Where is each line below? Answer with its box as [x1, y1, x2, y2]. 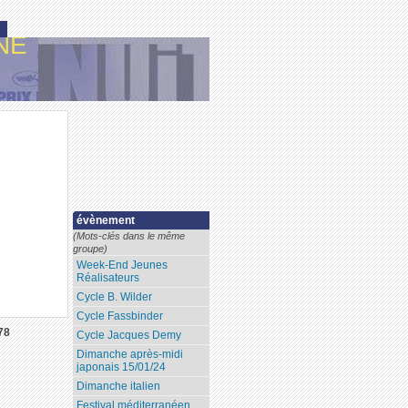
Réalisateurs [76, 271, 140, 285]
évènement [76, 214, 136, 228]
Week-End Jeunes [76, 259, 168, 272]
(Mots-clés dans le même [73, 230, 186, 242]
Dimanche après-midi [76, 348, 184, 362]
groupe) [73, 243, 108, 255]
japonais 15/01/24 [76, 361, 167, 374]
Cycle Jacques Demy [76, 329, 182, 342]
